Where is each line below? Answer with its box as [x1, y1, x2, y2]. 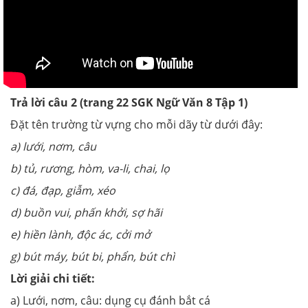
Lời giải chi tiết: [10, 271, 95, 287]
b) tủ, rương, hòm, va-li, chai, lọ [10, 161, 170, 177]
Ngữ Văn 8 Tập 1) [153, 95, 247, 111]
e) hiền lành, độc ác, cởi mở [10, 227, 151, 243]
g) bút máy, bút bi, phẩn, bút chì [10, 249, 175, 265]
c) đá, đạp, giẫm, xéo [10, 183, 115, 199]
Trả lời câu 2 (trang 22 [10, 95, 131, 111]
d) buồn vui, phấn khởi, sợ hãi [10, 205, 162, 221]
